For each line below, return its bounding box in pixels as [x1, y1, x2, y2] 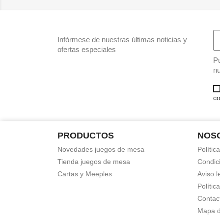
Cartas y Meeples [57, 170, 112, 178]
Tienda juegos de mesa [57, 158, 130, 165]
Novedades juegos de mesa [57, 145, 144, 153]
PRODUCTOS [57, 131, 114, 140]
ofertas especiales [57, 45, 116, 54]
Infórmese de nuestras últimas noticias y [57, 35, 187, 44]
